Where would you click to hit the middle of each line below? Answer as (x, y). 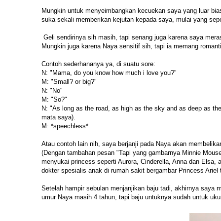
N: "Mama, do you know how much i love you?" (109, 73)
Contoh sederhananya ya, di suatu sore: (98, 64)
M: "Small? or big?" (69, 82)
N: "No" (52, 91)
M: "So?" (54, 100)
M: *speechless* (65, 126)
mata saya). (58, 117)
